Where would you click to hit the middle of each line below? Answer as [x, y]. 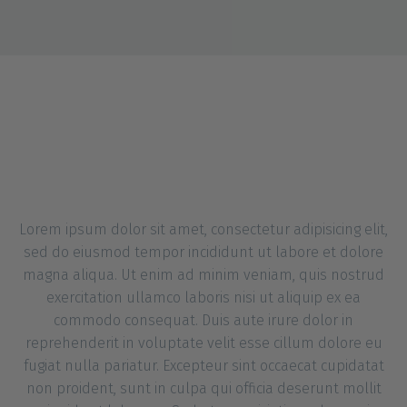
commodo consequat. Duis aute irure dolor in [203, 321]
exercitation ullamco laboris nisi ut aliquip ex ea [203, 298]
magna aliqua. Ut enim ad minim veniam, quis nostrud [203, 275]
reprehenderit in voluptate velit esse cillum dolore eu [203, 343]
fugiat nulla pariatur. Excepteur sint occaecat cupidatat [203, 366]
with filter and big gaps [203, 182]
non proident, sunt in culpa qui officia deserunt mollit [203, 389]
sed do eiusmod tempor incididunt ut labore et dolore [203, 253]
